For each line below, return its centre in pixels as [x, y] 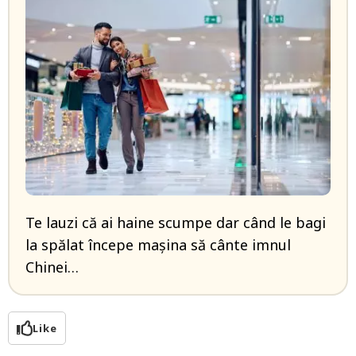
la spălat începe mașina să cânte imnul [158, 245]
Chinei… [52, 267]
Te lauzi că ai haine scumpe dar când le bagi [176, 222]
